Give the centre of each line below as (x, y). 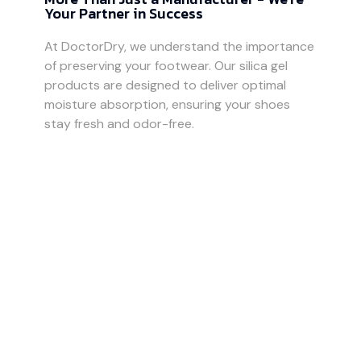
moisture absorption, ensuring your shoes (167, 105)
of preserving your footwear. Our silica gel (166, 66)
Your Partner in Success (124, 14)
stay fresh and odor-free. (119, 124)
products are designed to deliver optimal (165, 85)
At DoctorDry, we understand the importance (179, 47)
